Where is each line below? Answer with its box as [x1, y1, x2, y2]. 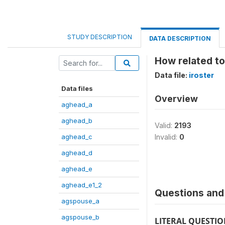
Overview [155, 93, 198, 104]
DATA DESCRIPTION [149, 35, 211, 42]
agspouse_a [61, 197, 99, 205]
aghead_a [61, 100, 92, 108]
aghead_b [61, 117, 92, 125]
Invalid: [155, 133, 179, 141]
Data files [61, 84, 93, 92]
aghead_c [61, 133, 92, 141]
